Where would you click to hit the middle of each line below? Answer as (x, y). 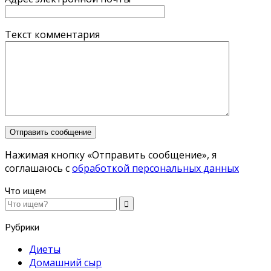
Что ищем (25, 190)
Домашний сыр (65, 262)
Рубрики (22, 227)
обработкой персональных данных (155, 168)
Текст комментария (52, 34)
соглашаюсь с (38, 168)
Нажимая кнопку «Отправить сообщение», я (111, 155)
